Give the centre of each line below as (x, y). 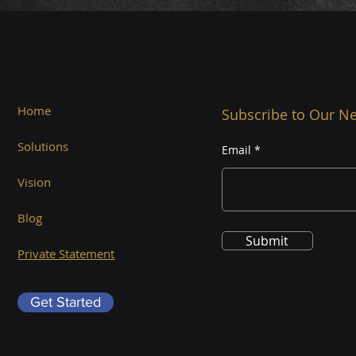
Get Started (66, 302)
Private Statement (66, 253)
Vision (35, 182)
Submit (267, 241)
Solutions (43, 146)
